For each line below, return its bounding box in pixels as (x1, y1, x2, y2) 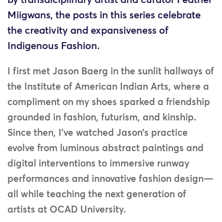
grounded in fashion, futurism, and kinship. (7, 113, 196, 123)
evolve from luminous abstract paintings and (7, 144, 204, 154)
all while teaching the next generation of (7, 190, 186, 200)
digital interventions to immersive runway (7, 159, 189, 169)
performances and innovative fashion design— (7, 174, 214, 184)
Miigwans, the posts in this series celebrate (7, 10, 201, 20)
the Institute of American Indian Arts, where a (7, 82, 209, 92)
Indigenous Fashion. (7, 41, 100, 51)
